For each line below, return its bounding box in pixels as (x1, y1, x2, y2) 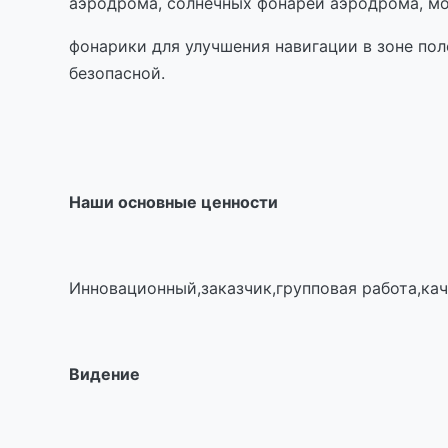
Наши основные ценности (69, 191, 278, 212)
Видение (69, 363, 140, 384)
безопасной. (69, 62, 165, 83)
